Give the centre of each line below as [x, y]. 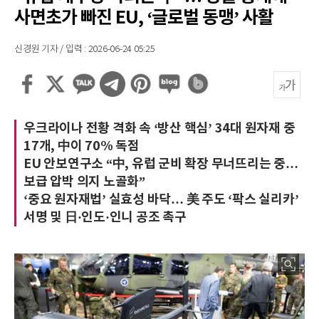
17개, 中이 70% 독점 [82, 146]
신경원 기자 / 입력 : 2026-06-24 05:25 [85, 49]
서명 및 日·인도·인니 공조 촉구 [105, 217]
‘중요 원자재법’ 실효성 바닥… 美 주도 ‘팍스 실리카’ [161, 199]
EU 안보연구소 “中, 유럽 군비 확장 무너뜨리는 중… [161, 164]
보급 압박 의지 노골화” [84, 182]
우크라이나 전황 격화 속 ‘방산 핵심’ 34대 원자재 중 [159, 128]
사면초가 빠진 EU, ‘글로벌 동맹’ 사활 [144, 18]
